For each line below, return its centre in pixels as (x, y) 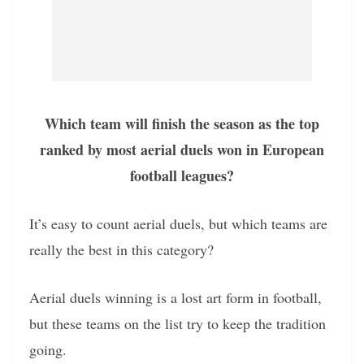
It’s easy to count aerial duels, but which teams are (178, 223)
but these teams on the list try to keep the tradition (178, 323)
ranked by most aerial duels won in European (182, 149)
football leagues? (182, 175)
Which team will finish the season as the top (182, 123)
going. (48, 349)
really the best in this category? (121, 249)
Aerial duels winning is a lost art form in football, (175, 297)
